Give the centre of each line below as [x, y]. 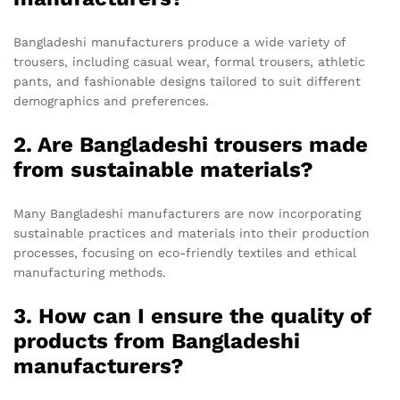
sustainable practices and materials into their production [192, 233]
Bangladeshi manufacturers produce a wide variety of [179, 42]
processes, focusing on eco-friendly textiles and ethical [185, 252]
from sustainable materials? [163, 169]
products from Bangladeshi [157, 341]
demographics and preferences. [111, 100]
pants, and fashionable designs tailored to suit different [187, 81]
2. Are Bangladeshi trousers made [191, 144]
